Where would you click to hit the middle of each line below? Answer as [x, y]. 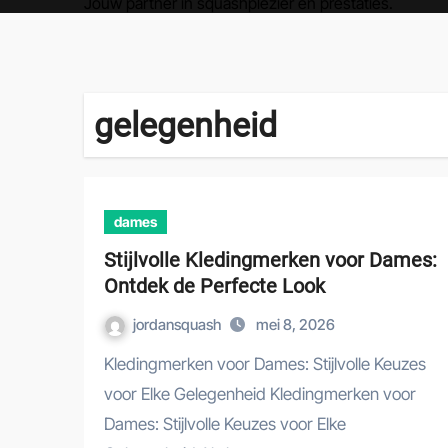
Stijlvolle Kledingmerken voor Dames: [270, 260]
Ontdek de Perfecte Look [214, 286]
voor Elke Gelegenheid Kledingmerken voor [260, 394]
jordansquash [178, 324]
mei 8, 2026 [295, 324]
